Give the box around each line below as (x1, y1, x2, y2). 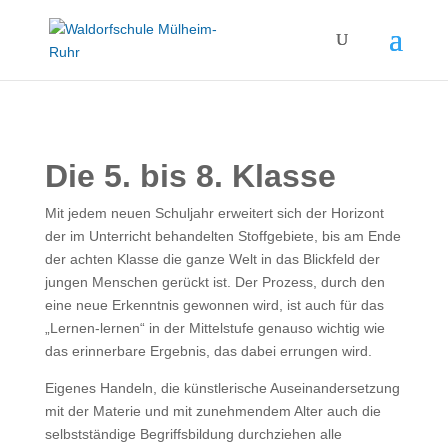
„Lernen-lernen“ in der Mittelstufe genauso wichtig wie (44, 320, 385, 336)
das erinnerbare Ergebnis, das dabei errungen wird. (44, 343, 372, 359)
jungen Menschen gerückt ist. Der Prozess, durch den (44, 274, 385, 290)
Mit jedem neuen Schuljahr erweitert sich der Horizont (44, 205, 384, 221)
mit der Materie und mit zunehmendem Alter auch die (44, 403, 381, 419)
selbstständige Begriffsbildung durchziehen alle (44, 426, 342, 442)
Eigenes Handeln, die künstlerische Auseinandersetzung (44, 380, 400, 396)
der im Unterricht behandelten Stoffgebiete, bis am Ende (44, 228, 401, 244)
